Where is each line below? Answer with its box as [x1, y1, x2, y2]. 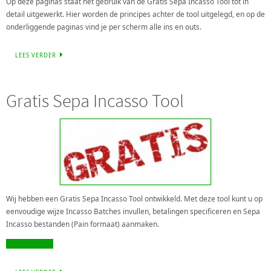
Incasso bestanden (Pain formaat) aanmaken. [6, 219, 159, 229]
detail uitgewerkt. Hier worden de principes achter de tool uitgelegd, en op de [6, 8, 265, 19]
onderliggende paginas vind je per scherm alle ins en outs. [6, 21, 201, 31]
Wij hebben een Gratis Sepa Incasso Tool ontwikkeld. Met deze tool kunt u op [6, 194, 263, 204]
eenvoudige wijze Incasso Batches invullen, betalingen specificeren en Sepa [6, 206, 260, 217]
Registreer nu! [6, 239, 53, 249]
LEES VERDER [15, 51, 56, 59]
